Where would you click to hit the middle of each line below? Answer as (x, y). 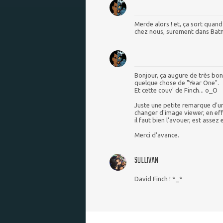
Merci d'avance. (157, 135)
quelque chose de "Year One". (177, 83)
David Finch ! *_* (159, 179)
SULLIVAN (146, 161)
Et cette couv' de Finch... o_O (176, 90)
